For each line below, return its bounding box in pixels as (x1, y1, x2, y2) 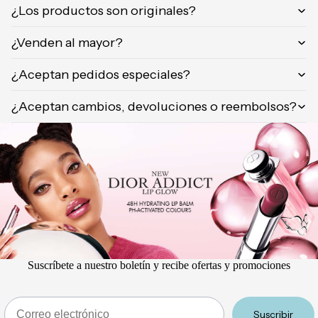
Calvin (267, 81, 295, 94)
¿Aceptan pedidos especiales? (11, 66, 190, 82)
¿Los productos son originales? (11, 2, 196, 18)
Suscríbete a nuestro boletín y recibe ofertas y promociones (28, 259, 290, 272)
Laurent (267, 59, 303, 72)
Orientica (267, 4, 309, 18)
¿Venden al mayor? (11, 34, 123, 50)
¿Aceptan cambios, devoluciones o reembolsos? (11, 98, 297, 114)
